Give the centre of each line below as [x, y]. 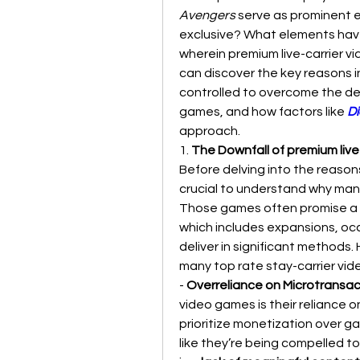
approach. [210, 131]
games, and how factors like [262, 112]
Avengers [207, 15]
